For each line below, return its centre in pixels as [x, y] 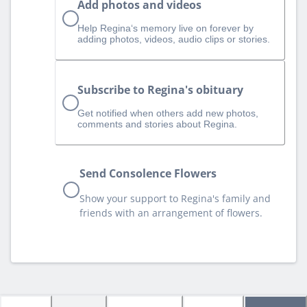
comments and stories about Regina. [157, 124]
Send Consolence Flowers [148, 173]
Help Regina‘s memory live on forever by [165, 28]
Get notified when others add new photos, [168, 113]
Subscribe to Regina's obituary [160, 89]
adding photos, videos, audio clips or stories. [174, 39]
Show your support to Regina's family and [175, 198]
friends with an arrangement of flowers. [171, 212]
